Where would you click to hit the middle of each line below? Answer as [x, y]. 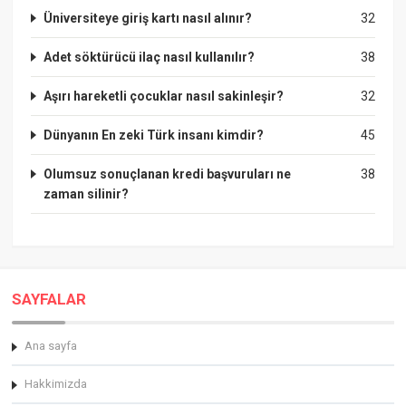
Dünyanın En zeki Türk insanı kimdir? [154, 135]
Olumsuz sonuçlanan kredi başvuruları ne [168, 174]
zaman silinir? [87, 193]
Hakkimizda [56, 383]
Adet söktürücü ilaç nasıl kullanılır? [150, 57]
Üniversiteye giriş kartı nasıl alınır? [148, 18]
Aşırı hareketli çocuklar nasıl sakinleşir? [164, 96]
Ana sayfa [51, 345]
